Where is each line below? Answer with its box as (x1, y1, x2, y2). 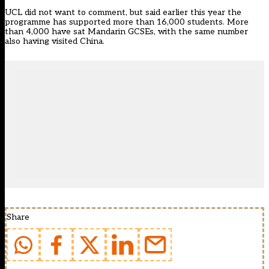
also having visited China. (5, 36, 104, 47)
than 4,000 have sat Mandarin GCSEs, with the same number (5, 26, 248, 37)
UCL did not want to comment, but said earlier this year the (5, 7, 241, 18)
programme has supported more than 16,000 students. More (5, 17, 249, 28)
